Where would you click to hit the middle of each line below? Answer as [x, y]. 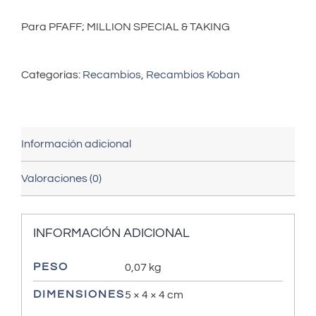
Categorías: [52, 74]
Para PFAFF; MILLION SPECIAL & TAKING [126, 26]
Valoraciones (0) [61, 178]
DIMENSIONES [79, 294]
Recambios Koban [193, 74]
